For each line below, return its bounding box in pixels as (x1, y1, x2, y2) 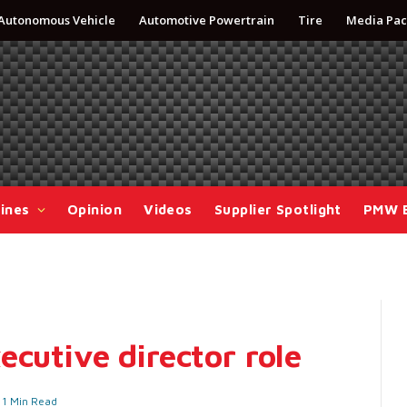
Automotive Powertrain (139, 12, 274, 28)
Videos (144, 202, 193, 217)
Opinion (66, 202, 123, 217)
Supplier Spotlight (213, 202, 342, 217)
